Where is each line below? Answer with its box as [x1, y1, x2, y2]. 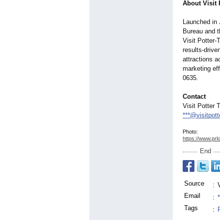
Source [184, 180, 204, 188]
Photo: [183, 129, 198, 135]
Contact [183, 93, 206, 101]
